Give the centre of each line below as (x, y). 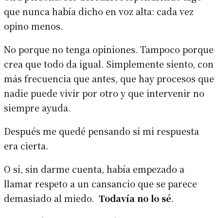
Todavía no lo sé (135, 198)
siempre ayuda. (37, 107)
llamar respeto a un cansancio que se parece (100, 183)
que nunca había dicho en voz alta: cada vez (99, 11)
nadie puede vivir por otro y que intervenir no (104, 93)
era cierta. (26, 145)
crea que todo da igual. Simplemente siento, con (109, 64)
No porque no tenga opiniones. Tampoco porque (109, 49)
